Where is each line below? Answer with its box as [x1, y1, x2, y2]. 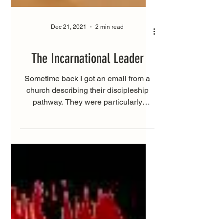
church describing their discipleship [26, 132, 149, 142]
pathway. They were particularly [32, 144, 142, 153]
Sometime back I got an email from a [24, 120, 150, 130]
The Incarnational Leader [31, 97, 144, 113]
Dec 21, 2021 [51, 70, 87, 77]
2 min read [95, 70, 124, 77]
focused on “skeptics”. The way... [31, 155, 143, 165]
